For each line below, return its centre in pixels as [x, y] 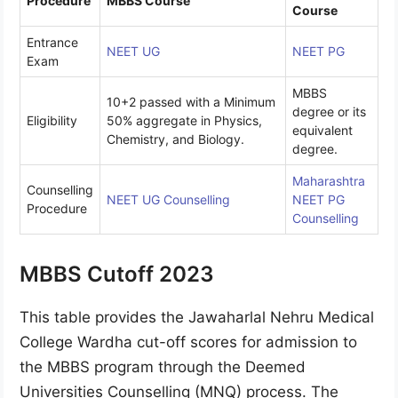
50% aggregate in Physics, [184, 120]
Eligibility [52, 120]
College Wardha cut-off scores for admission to [188, 342]
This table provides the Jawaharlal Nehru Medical [197, 317]
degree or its [329, 111]
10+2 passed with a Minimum [191, 101]
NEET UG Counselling [168, 199]
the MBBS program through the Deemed [163, 366]
